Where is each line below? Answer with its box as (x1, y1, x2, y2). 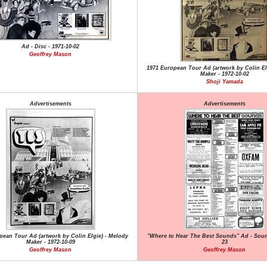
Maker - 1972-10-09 (26, 239, 75, 245)
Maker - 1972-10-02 (200, 71, 249, 77)
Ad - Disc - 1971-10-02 (21, 44, 79, 49)
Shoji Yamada (206, 79, 243, 85)
